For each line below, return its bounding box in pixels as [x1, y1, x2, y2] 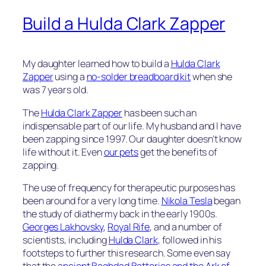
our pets [103, 145, 139, 159]
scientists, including [23, 233, 109, 246]
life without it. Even [23, 145, 104, 159]
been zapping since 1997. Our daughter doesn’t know [23, 132, 242, 145]
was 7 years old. [23, 83, 88, 97]
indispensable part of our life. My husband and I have [23, 119, 241, 132]
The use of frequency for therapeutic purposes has [23, 180, 236, 194]
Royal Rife [107, 220, 150, 233]
